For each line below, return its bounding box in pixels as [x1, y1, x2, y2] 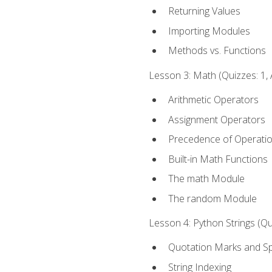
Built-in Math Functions [168, 152, 268, 166]
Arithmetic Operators [168, 93, 259, 107]
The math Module [168, 172, 245, 186]
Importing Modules [168, 24, 250, 38]
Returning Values [168, 4, 240, 18]
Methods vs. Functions [168, 44, 266, 58]
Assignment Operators [168, 112, 265, 126]
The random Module [168, 191, 257, 205]
